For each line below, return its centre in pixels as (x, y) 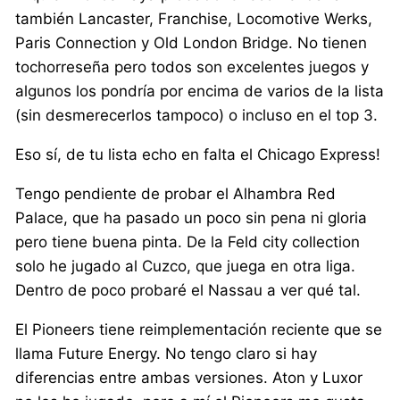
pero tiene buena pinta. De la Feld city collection (188, 242)
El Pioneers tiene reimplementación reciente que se (199, 330)
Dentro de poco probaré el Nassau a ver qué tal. (188, 291)
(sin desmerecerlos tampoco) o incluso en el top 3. (197, 116)
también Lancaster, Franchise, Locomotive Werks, (194, 19)
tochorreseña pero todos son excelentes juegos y (192, 67)
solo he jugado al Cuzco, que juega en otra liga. (186, 267)
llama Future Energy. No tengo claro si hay (167, 354)
